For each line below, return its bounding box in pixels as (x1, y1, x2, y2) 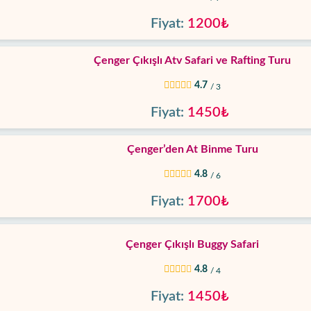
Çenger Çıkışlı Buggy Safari (126, 239, 259, 250)
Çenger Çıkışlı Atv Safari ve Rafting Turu (94, 55, 291, 66)
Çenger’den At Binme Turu (126, 144, 258, 155)
